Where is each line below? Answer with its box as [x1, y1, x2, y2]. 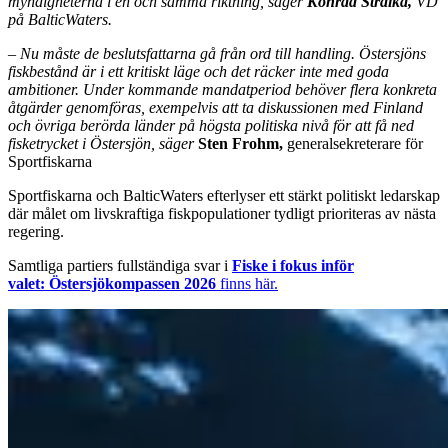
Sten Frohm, [198, 135, 283, 153]
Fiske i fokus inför [232, 257, 354, 275]
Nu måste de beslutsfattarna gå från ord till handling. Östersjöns [16, 45, 426, 63]
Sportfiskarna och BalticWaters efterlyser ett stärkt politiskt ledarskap [8, 187, 440, 205]
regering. [8, 223, 64, 241]
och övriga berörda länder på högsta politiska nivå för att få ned [8, 117, 414, 135]
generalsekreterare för [283, 135, 423, 153]
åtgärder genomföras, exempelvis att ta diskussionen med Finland [8, 99, 423, 117]
